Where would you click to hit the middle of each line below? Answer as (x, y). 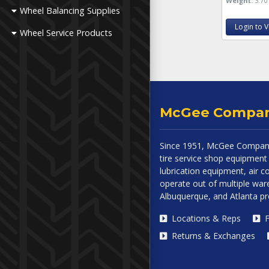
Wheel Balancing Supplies (70, 11)
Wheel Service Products (66, 33)
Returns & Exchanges (212, 235)
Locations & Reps (205, 218)
